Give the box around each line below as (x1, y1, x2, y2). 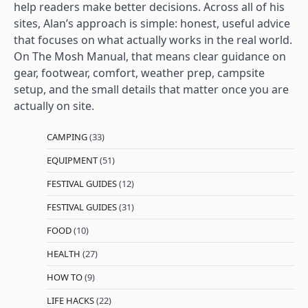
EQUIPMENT (47, 153, 98, 166)
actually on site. (14, 98, 94, 113)
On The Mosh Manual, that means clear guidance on (14, 48, 286, 64)
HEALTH (47, 247, 80, 260)
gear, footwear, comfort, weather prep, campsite (14, 65, 265, 80)
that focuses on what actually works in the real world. (14, 32, 292, 47)
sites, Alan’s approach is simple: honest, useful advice (14, 15, 290, 31)
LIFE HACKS (47, 294, 94, 307)
